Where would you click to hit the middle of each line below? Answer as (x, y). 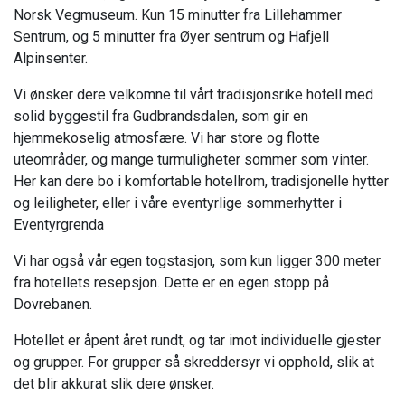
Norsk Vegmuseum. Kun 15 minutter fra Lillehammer (178, 15)
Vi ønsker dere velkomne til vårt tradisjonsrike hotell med (193, 95)
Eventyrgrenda (59, 225)
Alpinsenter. (51, 59)
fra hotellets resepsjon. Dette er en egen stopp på (171, 283)
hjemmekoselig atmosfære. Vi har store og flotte (167, 138)
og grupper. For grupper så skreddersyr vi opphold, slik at (194, 363)
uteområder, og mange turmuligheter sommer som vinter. (191, 160)
